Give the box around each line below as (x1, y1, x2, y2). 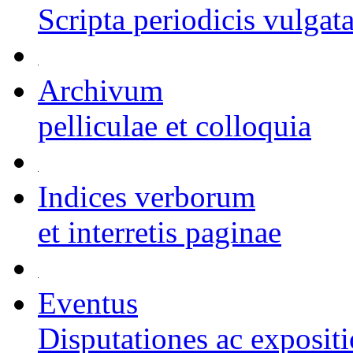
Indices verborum (38, 180, 255, 214)
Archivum (38, 73, 163, 107)
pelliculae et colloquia (38, 109, 311, 143)
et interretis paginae (38, 215, 281, 249)
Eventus (38, 286, 138, 320)
